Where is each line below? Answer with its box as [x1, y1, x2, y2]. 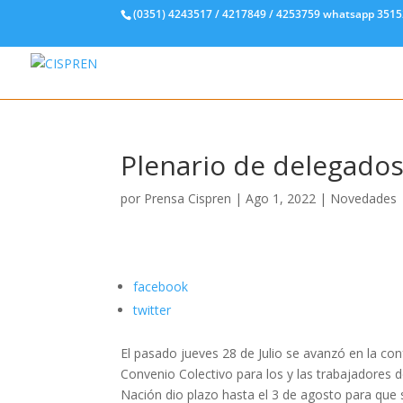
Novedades [330, 190, 398, 207]
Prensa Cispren [144, 190, 232, 207]
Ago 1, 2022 [246, 190, 317, 207]
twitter [133, 301, 172, 318]
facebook [133, 278, 189, 295]
